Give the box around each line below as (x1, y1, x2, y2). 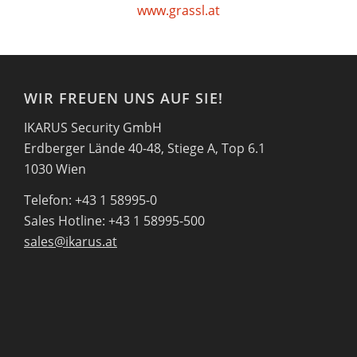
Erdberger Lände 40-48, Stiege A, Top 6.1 (24, 139, 265, 157)
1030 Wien (24, 159, 86, 178)
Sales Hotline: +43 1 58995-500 (24, 212, 205, 230)
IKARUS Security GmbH (24, 118, 162, 136)
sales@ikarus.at (24, 233, 117, 251)
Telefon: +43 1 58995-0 (24, 191, 157, 210)
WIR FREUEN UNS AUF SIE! (24, 88, 223, 108)
